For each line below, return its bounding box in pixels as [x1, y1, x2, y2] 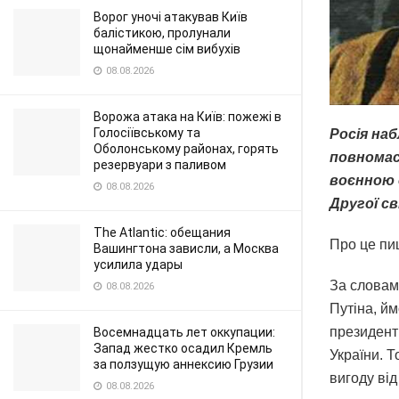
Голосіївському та [94, 126, 200, 140]
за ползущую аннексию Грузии [94, 357, 273, 371]
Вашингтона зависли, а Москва [94, 241, 279, 256]
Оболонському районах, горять [94, 142, 279, 156]
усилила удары [94, 257, 183, 272]
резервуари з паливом [94, 158, 226, 172]
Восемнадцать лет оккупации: [94, 325, 275, 339]
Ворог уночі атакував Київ [94, 10, 248, 24]
